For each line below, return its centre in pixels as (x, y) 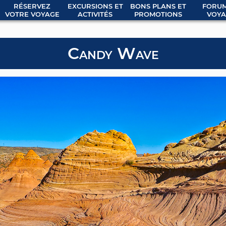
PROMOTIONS (158, 14)
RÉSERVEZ (32, 6)
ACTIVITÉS (95, 14)
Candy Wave (113, 53)
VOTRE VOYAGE (32, 14)
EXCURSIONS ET (95, 6)
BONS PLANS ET (158, 6)
